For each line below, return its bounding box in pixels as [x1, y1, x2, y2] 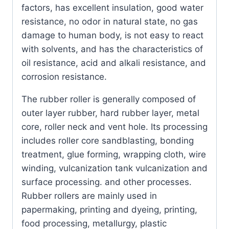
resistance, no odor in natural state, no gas [21, 16, 198, 27]
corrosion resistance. [21, 72, 107, 82]
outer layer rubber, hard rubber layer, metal [21, 108, 199, 119]
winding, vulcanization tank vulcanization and [21, 163, 208, 174]
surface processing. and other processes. [21, 177, 192, 188]
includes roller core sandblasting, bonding [21, 135, 194, 146]
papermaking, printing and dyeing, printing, [21, 204, 197, 215]
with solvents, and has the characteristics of [21, 44, 203, 55]
